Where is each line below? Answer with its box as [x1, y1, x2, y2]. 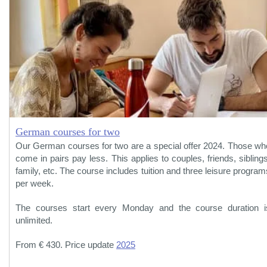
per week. [15, 179, 54, 189]
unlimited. [15, 216, 52, 226]
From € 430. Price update [15, 240, 116, 250]
